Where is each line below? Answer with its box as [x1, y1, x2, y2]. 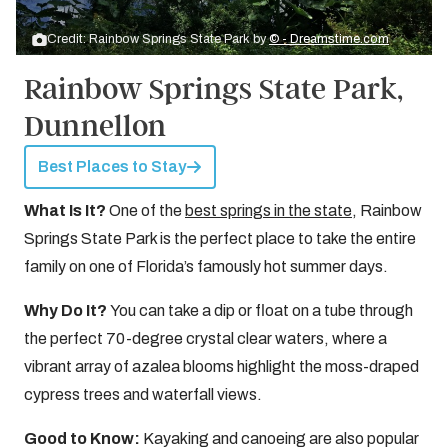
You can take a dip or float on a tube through [110, 302, 413, 319]
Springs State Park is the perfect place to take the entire [24, 230, 416, 247]
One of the [109, 202, 185, 219]
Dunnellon [24, 108, 166, 144]
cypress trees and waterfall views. [24, 386, 262, 403]
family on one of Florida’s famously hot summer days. [24, 258, 391, 275]
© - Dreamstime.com [269, 32, 389, 46]
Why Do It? [24, 302, 110, 319]
